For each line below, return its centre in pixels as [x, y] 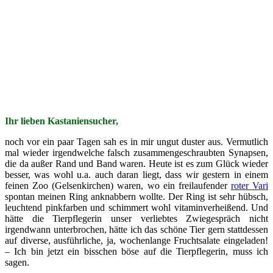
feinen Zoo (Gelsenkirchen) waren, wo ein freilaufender [118, 185]
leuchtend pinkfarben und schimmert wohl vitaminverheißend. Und [136, 207]
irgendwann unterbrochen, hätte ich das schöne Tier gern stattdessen [136, 229]
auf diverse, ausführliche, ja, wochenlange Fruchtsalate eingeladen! [136, 240]
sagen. [17, 262]
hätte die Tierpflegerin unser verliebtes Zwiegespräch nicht [136, 218]
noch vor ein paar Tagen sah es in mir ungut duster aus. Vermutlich [136, 141]
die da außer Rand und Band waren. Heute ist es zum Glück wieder [136, 163]
